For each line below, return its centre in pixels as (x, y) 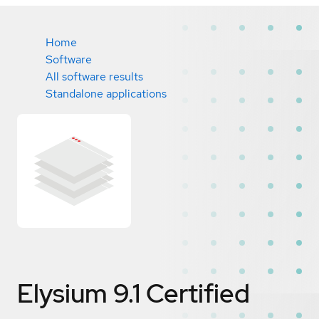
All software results (94, 77)
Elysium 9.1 (79, 293)
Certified (198, 293)
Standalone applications (106, 94)
